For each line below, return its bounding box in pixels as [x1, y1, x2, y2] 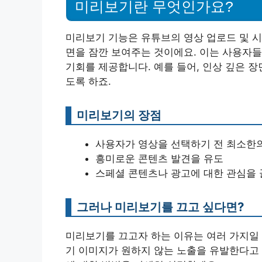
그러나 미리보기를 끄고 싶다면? [77, 199, 244, 215]
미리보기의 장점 [77, 108, 161, 123]
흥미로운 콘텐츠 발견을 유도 [95, 153, 223, 165]
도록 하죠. [65, 75, 111, 88]
